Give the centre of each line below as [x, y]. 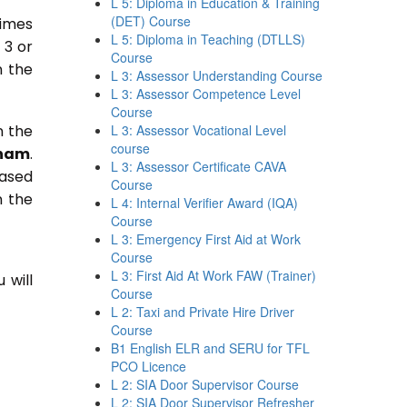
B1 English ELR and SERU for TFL [211, 348]
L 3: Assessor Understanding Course [217, 75]
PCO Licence [149, 366]
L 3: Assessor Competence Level [206, 94]
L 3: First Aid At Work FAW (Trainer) [214, 275]
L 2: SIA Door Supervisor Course [205, 384]
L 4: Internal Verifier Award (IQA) [205, 203]
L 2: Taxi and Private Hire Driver [203, 312]
